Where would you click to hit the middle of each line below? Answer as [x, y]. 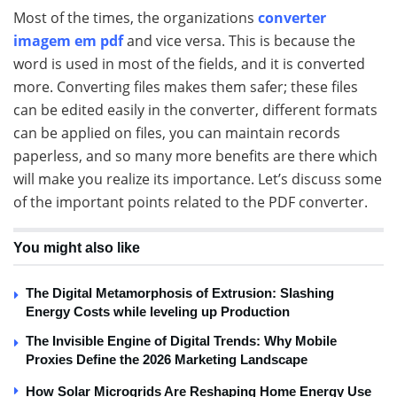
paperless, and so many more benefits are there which [195, 156]
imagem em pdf [68, 41]
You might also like [77, 248]
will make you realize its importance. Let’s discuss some [198, 179]
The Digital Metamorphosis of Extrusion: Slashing [180, 293]
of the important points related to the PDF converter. [191, 202]
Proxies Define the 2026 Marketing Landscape [167, 360]
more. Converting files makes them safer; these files [186, 87]
